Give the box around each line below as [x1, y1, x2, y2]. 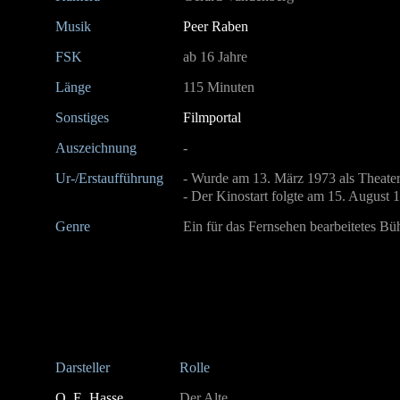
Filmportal [183, 110, 241, 125]
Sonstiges [55, 110, 112, 125]
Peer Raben [183, 19, 248, 34]
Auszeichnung [55, 140, 140, 155]
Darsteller [55, 360, 110, 375]
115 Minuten [183, 79, 254, 95]
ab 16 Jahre [183, 49, 247, 64]
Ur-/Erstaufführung [55, 171, 167, 186]
